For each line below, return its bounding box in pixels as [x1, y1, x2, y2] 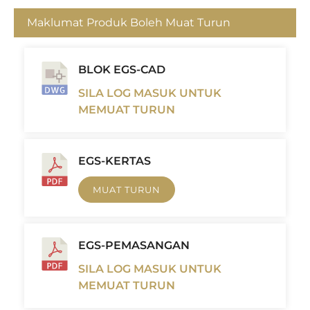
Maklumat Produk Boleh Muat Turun [27, 16, 231, 30]
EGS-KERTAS [78, 154, 151, 168]
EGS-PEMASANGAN [78, 239, 190, 253]
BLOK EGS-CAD [78, 63, 165, 77]
